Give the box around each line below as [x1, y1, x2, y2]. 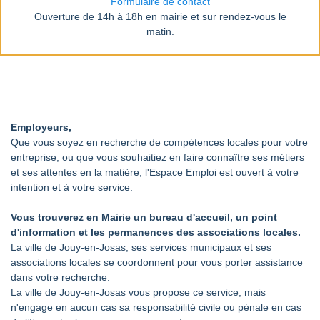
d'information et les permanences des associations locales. [11, 226, 301, 238]
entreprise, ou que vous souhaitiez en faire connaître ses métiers [11, 151, 304, 163]
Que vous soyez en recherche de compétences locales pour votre [11, 136, 308, 148]
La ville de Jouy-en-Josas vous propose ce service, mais [11, 286, 266, 298]
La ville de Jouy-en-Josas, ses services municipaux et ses [11, 241, 271, 253]
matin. [146, 26, 174, 37]
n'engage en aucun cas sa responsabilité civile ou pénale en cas [11, 301, 301, 313]
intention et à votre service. [11, 181, 133, 193]
